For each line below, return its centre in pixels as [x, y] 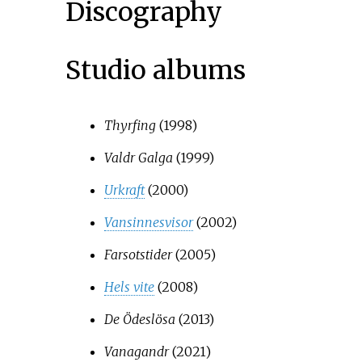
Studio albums [155, 70]
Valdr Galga [138, 157]
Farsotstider [138, 254]
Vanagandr [136, 351]
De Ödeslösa [139, 319]
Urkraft [124, 189]
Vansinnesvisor [148, 222]
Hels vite [129, 286]
